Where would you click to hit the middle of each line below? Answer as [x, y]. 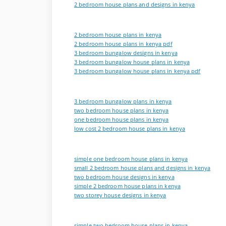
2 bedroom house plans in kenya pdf [123, 44]
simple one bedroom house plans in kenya [131, 159]
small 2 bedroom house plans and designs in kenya [143, 168]
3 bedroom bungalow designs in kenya [126, 53]
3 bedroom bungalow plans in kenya [123, 102]
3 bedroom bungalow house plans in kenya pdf [137, 71]
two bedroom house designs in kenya [124, 177]
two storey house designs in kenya [120, 195]
